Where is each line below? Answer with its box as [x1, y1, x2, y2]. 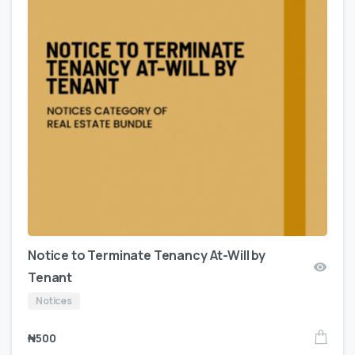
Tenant [28, 269, 73, 287]
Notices [36, 294, 72, 308]
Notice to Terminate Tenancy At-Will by [28, 246, 265, 265]
